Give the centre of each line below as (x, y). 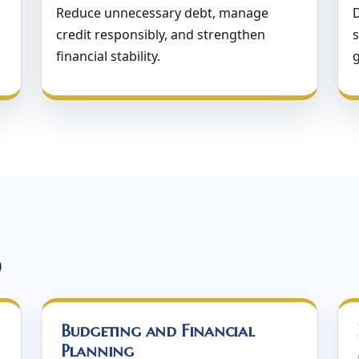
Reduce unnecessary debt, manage (162, 13)
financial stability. (108, 56)
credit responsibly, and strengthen (160, 34)
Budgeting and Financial (157, 331)
